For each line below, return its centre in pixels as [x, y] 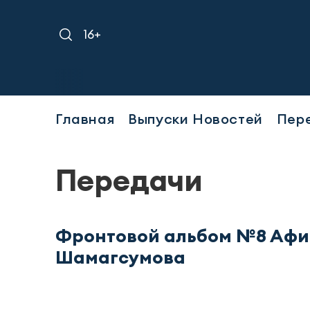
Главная [85, 118]
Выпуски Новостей [195, 118]
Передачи [129, 180]
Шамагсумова [120, 257]
